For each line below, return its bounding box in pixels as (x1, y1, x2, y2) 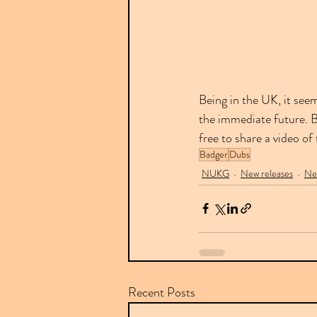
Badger (200, 146, 228, 161)
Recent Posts (128, 282, 195, 301)
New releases (241, 166, 293, 181)
